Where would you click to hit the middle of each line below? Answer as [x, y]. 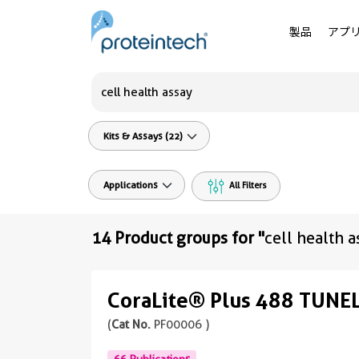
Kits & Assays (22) [143, 136]
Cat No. [131, 324]
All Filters [247, 185]
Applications [131, 185]
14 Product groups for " [178, 238]
